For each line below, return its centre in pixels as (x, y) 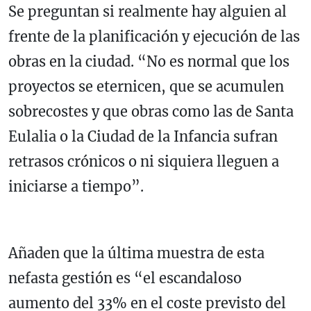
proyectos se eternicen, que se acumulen (146, 86)
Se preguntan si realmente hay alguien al (148, 11)
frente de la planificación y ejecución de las (154, 36)
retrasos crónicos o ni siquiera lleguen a (144, 161)
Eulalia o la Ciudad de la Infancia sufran (143, 136)
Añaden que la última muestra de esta (136, 253)
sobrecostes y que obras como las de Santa (151, 111)
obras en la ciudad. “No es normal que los (149, 61)
